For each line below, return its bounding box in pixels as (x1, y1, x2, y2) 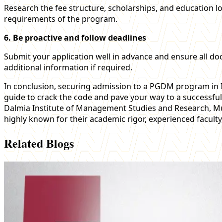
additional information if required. (4, 61, 132, 73)
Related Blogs (4, 134, 74, 152)
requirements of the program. (4, 13, 117, 24)
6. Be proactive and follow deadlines (4, 32, 146, 43)
